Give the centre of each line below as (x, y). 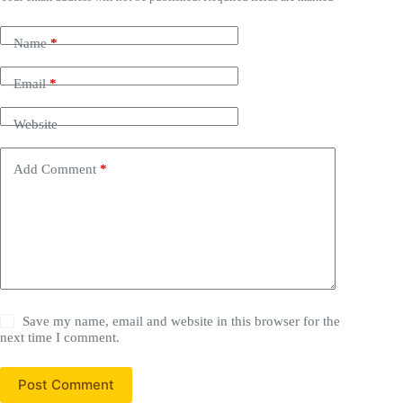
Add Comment (55, 170)
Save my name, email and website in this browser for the (182, 321)
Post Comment (66, 385)
